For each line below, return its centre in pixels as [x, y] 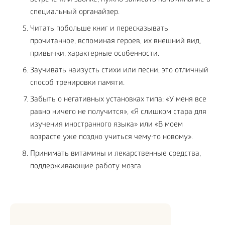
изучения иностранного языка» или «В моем [106, 125]
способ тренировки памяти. [77, 84]
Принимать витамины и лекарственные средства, [116, 154]
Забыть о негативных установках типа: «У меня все [118, 100]
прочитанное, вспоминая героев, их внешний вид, [116, 42]
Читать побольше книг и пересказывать [99, 29]
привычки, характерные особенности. [95, 54]
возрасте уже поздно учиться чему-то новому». [111, 138]
